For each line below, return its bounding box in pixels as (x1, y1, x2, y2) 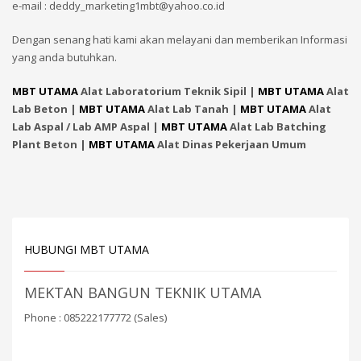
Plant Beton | (12, 137, 89, 151)
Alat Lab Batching (227, 119, 326, 134)
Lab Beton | (12, 102, 79, 116)
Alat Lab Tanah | (147, 102, 240, 116)
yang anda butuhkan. (12, 50, 117, 64)
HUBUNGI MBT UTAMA (24, 242, 149, 257)
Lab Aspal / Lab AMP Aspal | (12, 119, 161, 134)
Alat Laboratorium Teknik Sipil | (78, 84, 258, 98)
